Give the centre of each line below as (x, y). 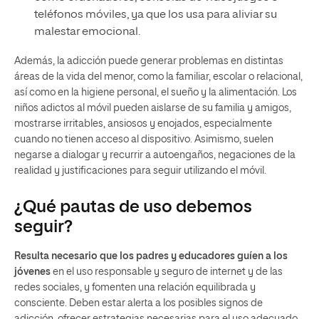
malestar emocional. (87, 32)
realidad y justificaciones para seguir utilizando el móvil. (140, 171)
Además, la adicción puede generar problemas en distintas (149, 61)
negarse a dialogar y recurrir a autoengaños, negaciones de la (155, 155)
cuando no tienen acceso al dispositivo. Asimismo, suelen (144, 139)
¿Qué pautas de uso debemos (133, 207)
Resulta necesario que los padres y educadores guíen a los (151, 256)
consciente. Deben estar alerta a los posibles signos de (138, 303)
